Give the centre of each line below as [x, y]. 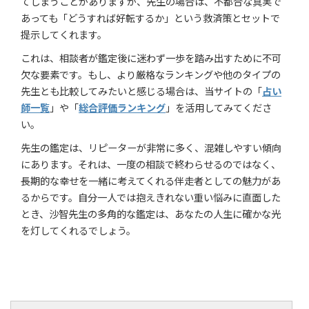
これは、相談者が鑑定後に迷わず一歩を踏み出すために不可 [151, 58]
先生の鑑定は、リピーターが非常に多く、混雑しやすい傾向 [151, 147]
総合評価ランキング [122, 107]
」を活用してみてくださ [219, 107]
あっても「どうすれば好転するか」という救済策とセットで [150, 18]
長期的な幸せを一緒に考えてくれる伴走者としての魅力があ [151, 180]
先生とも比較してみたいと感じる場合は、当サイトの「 [141, 91]
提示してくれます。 [64, 34]
